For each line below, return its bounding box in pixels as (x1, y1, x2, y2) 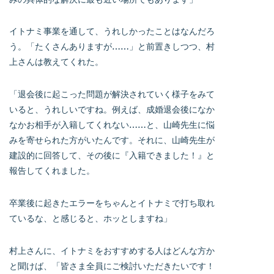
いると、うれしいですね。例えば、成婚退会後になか (9, 104, 215, 115)
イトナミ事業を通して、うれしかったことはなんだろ (9, 26, 215, 37)
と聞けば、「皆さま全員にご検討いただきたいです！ (9, 261, 215, 272)
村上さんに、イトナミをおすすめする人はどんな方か (9, 245, 215, 256)
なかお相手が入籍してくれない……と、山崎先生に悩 (9, 119, 215, 130)
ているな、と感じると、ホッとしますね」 (9, 213, 172, 224)
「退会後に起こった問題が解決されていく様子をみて (9, 89, 215, 100)
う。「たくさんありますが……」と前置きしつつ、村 (9, 41, 215, 52)
